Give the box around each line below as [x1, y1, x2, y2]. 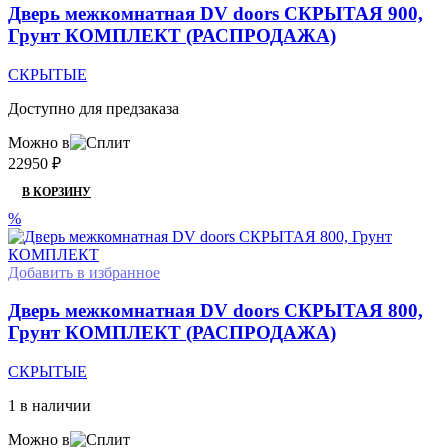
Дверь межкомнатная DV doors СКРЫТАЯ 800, [8, 300, 423, 322]
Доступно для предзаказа [8, 99, 179, 117]
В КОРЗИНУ [22, 184, 91, 199]
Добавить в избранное [8, 263, 160, 281]
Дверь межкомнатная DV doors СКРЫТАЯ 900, [8, 3, 423, 25]
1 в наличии [8, 397, 91, 415]
